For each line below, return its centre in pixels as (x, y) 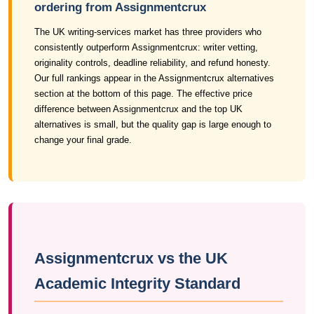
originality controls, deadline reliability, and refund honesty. (152, 63)
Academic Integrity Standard (137, 284)
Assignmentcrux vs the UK (131, 258)
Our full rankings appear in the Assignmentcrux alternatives (154, 78)
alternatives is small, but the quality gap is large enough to (153, 124)
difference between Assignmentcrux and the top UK (138, 109)
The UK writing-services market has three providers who (148, 32)
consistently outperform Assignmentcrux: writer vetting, (146, 47)
